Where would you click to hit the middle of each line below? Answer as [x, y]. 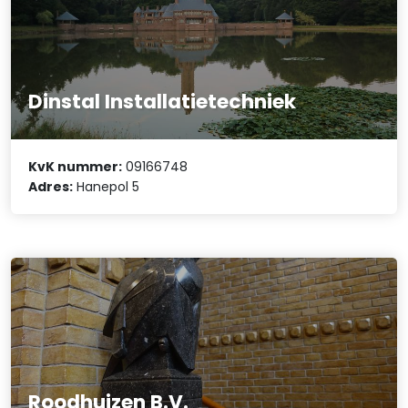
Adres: [51, 186]
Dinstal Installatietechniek [163, 101]
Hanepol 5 [107, 186]
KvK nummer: [76, 166]
